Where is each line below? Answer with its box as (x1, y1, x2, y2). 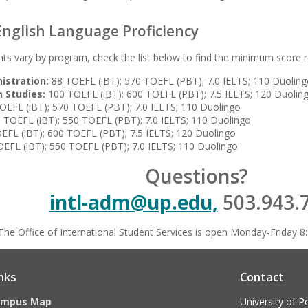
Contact (239, 269, 284, 285)
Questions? (144, 163, 248, 189)
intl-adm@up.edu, (49, 189, 218, 215)
